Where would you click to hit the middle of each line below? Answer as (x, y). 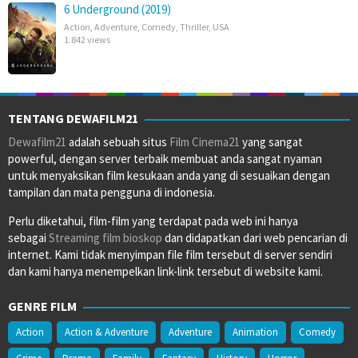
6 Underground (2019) (117, 10)
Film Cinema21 (205, 142)
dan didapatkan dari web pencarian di (255, 238)
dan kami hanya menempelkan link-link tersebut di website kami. (165, 272)
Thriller (194, 27)
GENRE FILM (42, 306)
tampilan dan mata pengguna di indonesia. (111, 193)
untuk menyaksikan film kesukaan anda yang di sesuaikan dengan (169, 176)
